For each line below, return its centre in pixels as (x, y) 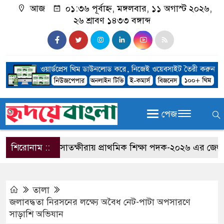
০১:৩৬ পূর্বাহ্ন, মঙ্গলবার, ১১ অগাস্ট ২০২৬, (137, 8)
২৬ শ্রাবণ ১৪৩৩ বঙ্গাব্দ (112, 20)
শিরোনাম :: (30, 148)
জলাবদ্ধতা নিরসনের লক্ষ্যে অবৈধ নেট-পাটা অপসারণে (100, 202)
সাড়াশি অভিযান (36, 214)
